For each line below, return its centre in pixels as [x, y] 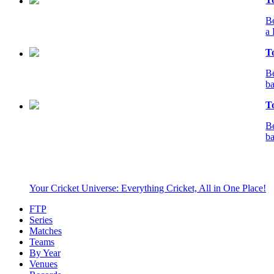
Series [41, 220]
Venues [43, 264]
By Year [45, 253]
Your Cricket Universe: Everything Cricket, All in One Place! [148, 188]
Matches [46, 231]
